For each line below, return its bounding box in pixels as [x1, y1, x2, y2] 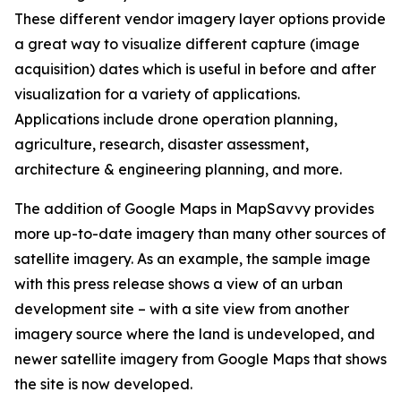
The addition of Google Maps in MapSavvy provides [14, 200, 374, 218]
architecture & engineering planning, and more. [14, 160, 342, 178]
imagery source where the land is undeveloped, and [14, 325, 375, 343]
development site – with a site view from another [14, 300, 349, 318]
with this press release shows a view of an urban [14, 275, 343, 293]
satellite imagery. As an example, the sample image [14, 250, 371, 268]
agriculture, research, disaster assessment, [14, 135, 309, 153]
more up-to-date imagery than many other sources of [14, 225, 386, 243]
